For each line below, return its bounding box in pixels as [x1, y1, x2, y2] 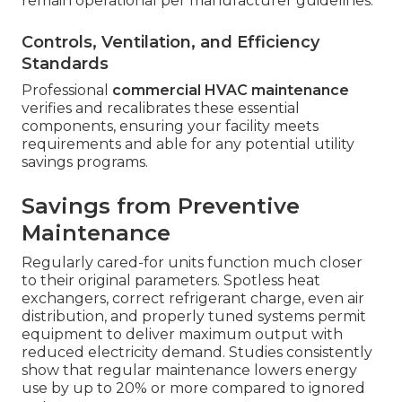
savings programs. [22, 153, 148, 171]
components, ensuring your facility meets [22, 118, 319, 135]
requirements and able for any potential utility [22, 135, 354, 153]
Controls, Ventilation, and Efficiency [22, 32, 319, 53]
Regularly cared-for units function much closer [22, 254, 363, 272]
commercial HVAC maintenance [112, 82, 349, 100]
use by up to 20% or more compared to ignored [22, 380, 365, 398]
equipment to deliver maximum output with [22, 326, 343, 344]
